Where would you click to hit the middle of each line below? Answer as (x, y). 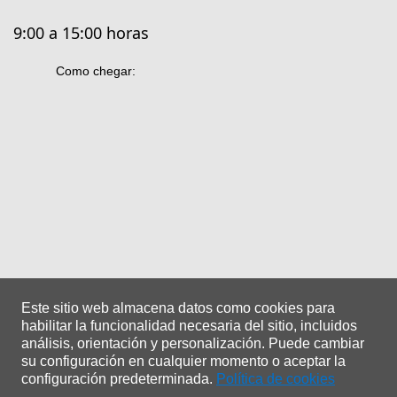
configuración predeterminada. (117, 379)
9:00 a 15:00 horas (81, 32)
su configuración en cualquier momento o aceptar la (183, 361)
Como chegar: (96, 70)
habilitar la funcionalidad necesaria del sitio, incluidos (189, 326)
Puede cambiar (316, 343)
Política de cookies (276, 379)
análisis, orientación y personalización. (143, 343)
